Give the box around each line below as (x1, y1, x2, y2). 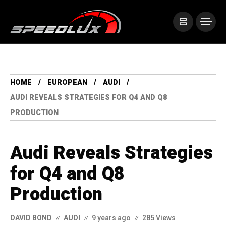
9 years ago (92, 213, 131, 224)
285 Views (142, 213, 176, 224)
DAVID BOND (10, 213, 52, 224)
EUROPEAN (47, 77, 87, 88)
